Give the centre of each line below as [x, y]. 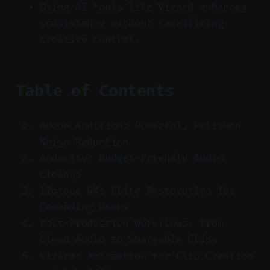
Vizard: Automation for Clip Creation [146, 256]
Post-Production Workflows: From [131, 223]
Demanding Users [84, 207]
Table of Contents [95, 91]
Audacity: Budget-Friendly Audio [131, 158]
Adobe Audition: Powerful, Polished [140, 125]
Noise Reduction [84, 142]
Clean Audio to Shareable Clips [128, 239]
